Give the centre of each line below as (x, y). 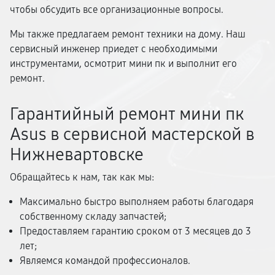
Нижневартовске (77, 155)
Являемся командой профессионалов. (105, 261)
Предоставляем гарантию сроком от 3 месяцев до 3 (135, 231)
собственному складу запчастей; (93, 216)
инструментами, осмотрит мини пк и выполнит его (123, 64)
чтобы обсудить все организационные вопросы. (117, 10)
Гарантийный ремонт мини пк (127, 114)
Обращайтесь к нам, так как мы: (82, 177)
